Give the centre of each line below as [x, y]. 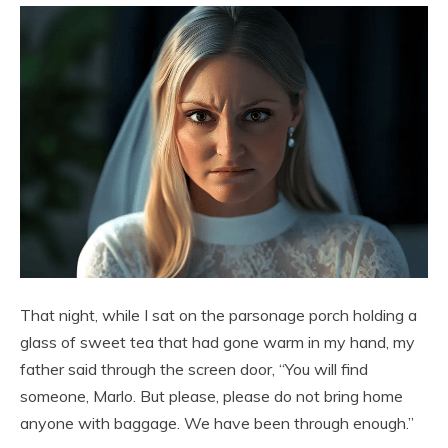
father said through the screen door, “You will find [194, 369]
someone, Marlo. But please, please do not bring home [211, 396]
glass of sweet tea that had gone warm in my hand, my [217, 342]
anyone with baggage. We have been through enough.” [217, 423]
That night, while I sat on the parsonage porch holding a [218, 315]
